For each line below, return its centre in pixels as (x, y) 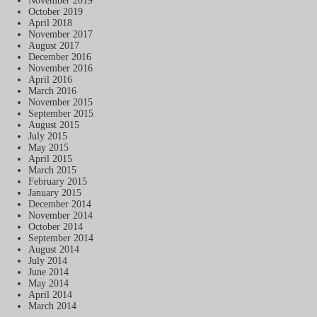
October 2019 (56, 12)
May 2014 (48, 283)
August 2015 (54, 125)
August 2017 (54, 46)
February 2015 (58, 181)
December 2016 (60, 57)
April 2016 (50, 80)
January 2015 (55, 193)
